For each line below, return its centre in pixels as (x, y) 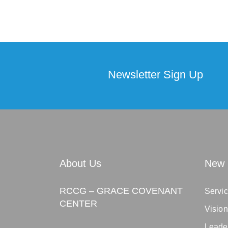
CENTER (78, 204)
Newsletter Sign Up (155, 75)
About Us (80, 163)
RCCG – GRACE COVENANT (121, 191)
